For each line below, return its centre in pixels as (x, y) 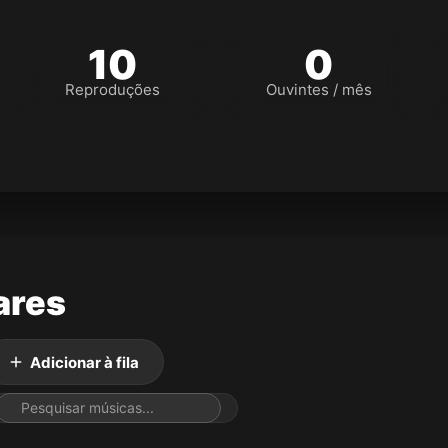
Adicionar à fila (84, 362)
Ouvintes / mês (318, 89)
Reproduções (113, 89)
